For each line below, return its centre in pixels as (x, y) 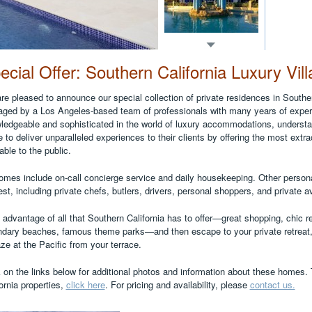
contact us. (272, 284)
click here (85, 284)
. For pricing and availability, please (177, 284)
